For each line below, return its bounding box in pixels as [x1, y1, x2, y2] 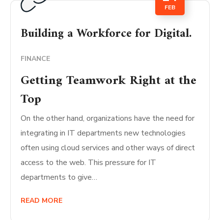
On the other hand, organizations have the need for [21, 112, 195, 124]
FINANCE [21, 54, 51, 63]
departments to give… [21, 171, 98, 183]
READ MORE [21, 195, 63, 205]
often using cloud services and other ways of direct [21, 142, 195, 153]
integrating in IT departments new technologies [21, 127, 186, 138]
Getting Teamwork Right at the [21, 69, 197, 92]
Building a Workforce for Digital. [21, 23, 192, 44]
